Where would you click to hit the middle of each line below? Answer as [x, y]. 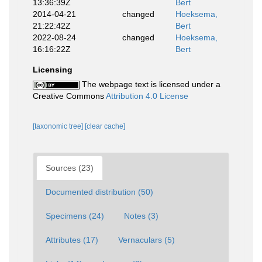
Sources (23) [70, 168]
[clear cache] [105, 126]
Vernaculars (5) [146, 240]
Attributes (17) [72, 240]
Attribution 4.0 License [147, 96]
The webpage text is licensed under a [150, 84]
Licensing [53, 70]
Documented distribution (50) [99, 192]
